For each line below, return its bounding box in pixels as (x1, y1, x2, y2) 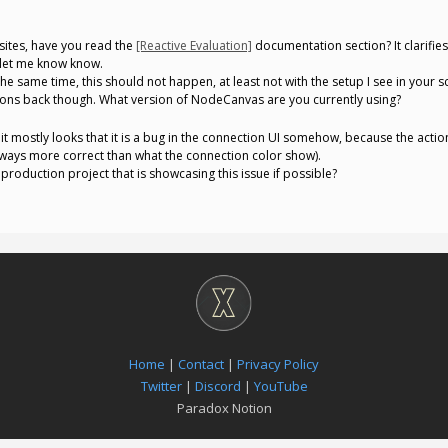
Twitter (140, 377, 182, 395)
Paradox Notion (176, 399, 272, 417)
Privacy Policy (237, 355, 319, 373)
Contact (178, 355, 224, 373)
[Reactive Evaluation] (136, 37, 252, 54)
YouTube (253, 377, 308, 395)
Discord (194, 377, 241, 395)
